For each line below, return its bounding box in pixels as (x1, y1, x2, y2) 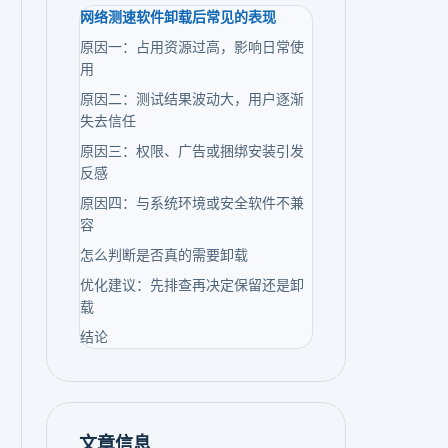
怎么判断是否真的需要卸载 (80, 247, 248, 263)
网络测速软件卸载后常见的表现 (80, 9, 276, 25)
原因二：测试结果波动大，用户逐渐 (80, 91, 304, 107)
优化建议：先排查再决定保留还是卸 (80, 277, 304, 293)
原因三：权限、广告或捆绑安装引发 (80, 143, 304, 159)
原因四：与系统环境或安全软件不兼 (80, 195, 304, 211)
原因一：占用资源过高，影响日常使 (80, 39, 304, 55)
